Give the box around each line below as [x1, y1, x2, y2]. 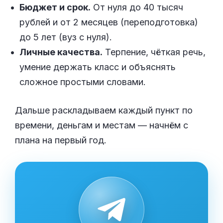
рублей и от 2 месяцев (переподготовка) [19, 16, 198, 27]
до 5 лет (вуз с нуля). [19, 31, 112, 42]
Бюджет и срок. [19, 1, 91, 12]
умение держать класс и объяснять [19, 61, 176, 72]
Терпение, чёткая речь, [103, 46, 206, 57]
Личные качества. [19, 46, 103, 57]
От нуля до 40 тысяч [91, 1, 183, 12]
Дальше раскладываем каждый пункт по [15, 105, 193, 115]
